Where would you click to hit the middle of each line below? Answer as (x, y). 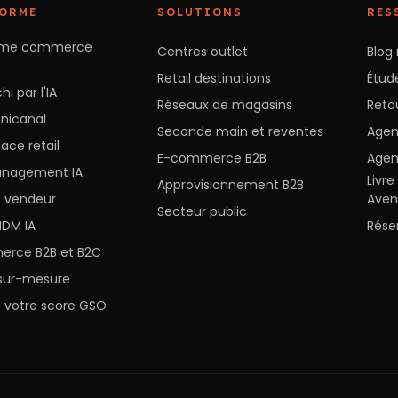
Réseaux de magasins (225, 104)
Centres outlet (203, 51)
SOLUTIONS (200, 12)
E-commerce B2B (212, 158)
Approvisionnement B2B (231, 184)
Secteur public (203, 211)
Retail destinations (215, 78)
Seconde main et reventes (241, 131)
